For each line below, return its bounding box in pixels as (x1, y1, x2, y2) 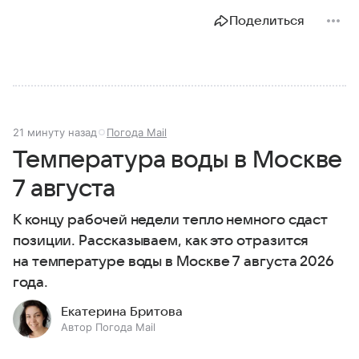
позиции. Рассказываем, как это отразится (13, 232, 309, 248)
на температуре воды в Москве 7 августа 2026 (13, 253, 335, 269)
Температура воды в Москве (13, 146, 342, 173)
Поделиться (229, 13, 305, 28)
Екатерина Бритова (61, 304, 183, 319)
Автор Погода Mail (61, 320, 155, 333)
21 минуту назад (13, 125, 97, 139)
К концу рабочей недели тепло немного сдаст (13, 212, 329, 228)
